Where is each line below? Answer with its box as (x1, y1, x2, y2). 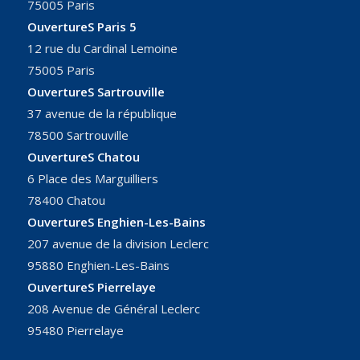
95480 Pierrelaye (27, 322, 124, 339)
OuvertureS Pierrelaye (27, 279, 156, 296)
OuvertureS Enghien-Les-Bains (27, 214, 206, 231)
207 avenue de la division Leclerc (27, 235, 209, 252)
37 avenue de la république (27, 105, 177, 122)
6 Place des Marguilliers (27, 170, 158, 187)
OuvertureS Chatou (27, 149, 140, 166)
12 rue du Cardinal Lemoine (27, 40, 178, 57)
